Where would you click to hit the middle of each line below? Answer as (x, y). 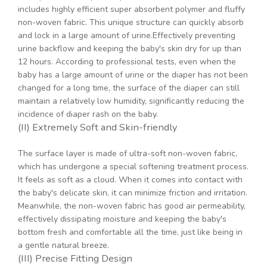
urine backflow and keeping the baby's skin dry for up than (130, 49)
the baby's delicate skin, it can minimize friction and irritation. (133, 193)
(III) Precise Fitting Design (75, 259)
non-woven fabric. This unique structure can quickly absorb (131, 23)
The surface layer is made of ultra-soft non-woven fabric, (128, 154)
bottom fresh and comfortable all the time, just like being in (130, 232)
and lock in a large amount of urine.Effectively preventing (127, 36)
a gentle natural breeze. (63, 246)
